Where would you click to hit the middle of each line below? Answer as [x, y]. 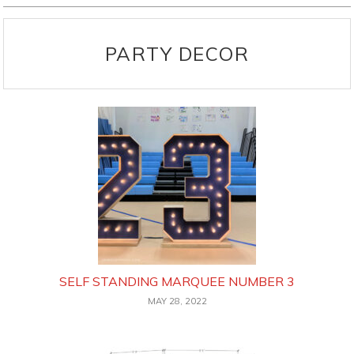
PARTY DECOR [177, 54]
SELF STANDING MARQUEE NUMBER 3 [177, 282]
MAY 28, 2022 [177, 301]
